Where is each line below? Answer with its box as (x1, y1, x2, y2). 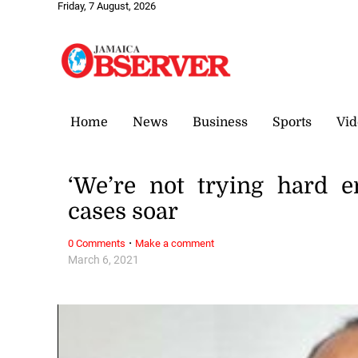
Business (193, 114, 248, 129)
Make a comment (135, 237, 215, 249)
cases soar (68, 199, 179, 225)
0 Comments (68, 237, 126, 249)
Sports (272, 114, 312, 129)
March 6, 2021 (68, 253, 140, 267)
